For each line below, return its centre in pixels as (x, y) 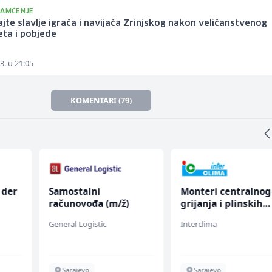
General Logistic (77, 224)
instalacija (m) (214, 216)
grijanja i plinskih (222, 204)
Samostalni (74, 192)
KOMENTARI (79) (101, 100)
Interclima (199, 224)
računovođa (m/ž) (88, 204)
